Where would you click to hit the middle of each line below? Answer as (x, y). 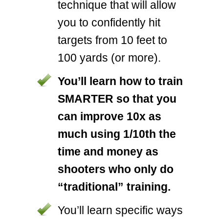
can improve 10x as (109, 116)
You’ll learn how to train (120, 81)
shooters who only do (116, 169)
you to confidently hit (109, 22)
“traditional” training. (114, 187)
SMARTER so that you (117, 99)
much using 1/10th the (117, 134)
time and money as (108, 152)
